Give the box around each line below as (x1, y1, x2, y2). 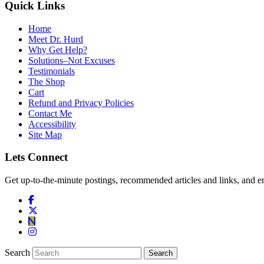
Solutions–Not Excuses (28, 55, 115, 65)
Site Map (28, 129, 62, 140)
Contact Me (28, 108, 72, 118)
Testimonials (28, 65, 75, 76)
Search (5, 247, 30, 258)
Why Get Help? (28, 44, 87, 55)
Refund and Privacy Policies (28, 97, 134, 108)
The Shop (28, 76, 65, 87)
